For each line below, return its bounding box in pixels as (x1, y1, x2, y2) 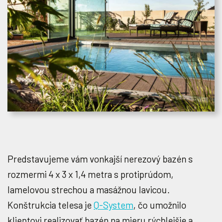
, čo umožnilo (133, 199, 186, 211)
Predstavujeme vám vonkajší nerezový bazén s (7, 153, 193, 165)
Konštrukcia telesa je (7, 199, 94, 211)
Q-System (94, 199, 133, 211)
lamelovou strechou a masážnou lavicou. (7, 184, 170, 195)
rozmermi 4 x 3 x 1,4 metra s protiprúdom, (7, 168, 173, 180)
